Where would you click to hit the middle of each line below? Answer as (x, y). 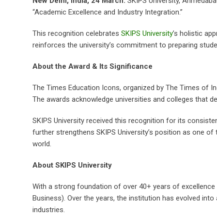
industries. (49, 210)
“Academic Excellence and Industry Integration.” (108, 12)
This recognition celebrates (77, 33)
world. (42, 144)
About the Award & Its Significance (93, 66)
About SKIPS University (72, 165)
